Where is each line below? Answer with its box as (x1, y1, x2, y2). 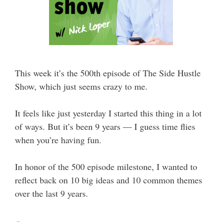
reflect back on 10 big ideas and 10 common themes (15, 174, 202, 186)
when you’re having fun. (15, 134, 102, 146)
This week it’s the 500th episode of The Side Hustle (15, 67, 201, 79)
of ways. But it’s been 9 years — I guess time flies (15, 120, 195, 132)
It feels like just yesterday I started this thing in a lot (15, 107, 202, 119)
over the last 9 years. (15, 187, 88, 199)
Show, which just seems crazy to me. (15, 80, 148, 92)
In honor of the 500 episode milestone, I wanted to (15, 161, 197, 172)
